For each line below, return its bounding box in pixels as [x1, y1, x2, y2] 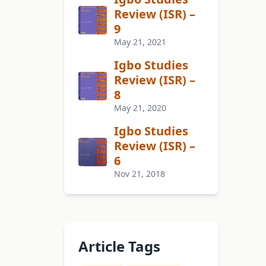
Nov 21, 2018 [114, 168, 165, 180]
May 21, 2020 [114, 102, 166, 114]
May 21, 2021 [114, 36, 166, 48]
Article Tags [78, 236, 160, 256]
